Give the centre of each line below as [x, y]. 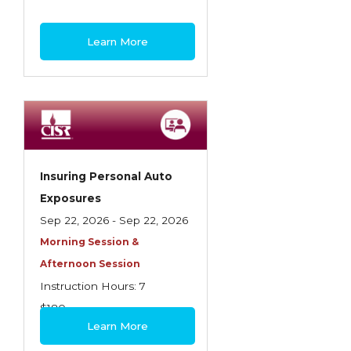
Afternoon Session [90, 264]
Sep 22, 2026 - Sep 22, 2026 [114, 220]
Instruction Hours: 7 [93, 286]
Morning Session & [89, 242]
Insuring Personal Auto [106, 176]
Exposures [71, 198]
